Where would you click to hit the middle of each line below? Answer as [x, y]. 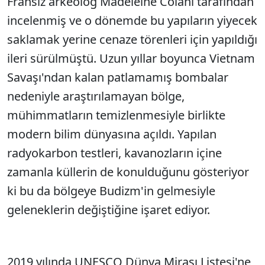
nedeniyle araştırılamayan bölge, [96, 96]
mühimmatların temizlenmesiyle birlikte [116, 115]
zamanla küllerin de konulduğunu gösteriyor [128, 172]
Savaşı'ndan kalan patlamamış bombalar [118, 77]
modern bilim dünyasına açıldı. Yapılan [112, 134]
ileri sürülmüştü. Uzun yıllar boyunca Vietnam [131, 58]
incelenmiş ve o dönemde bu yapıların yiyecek [132, 20]
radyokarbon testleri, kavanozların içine [114, 153]
